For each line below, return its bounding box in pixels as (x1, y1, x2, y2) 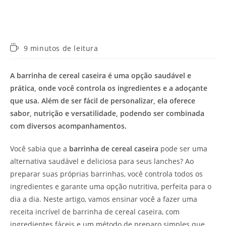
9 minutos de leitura (23, 43, 98, 53)
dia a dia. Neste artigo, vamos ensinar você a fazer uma (10, 194, 197, 204)
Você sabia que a (10, 143, 69, 153)
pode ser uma (158, 143, 207, 153)
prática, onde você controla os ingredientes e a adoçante (10, 83, 207, 93)
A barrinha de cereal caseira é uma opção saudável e (10, 70, 191, 80)
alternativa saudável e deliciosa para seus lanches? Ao (10, 156, 194, 166)
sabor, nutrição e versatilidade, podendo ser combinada (10, 108, 204, 118)
